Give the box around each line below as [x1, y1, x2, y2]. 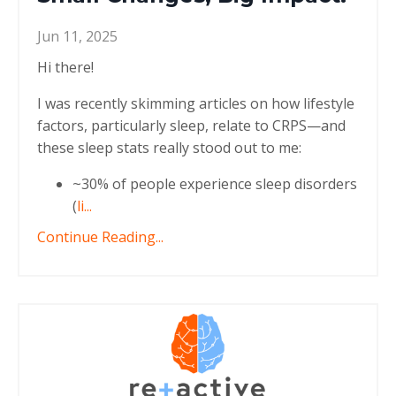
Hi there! [37, 57, 97, 77]
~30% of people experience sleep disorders [72, 173, 357, 194]
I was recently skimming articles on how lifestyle [37, 93, 354, 113]
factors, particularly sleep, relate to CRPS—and [37, 115, 346, 135]
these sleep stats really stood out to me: [37, 137, 301, 157]
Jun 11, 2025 [37, 26, 118, 46]
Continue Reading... [37, 226, 164, 247]
